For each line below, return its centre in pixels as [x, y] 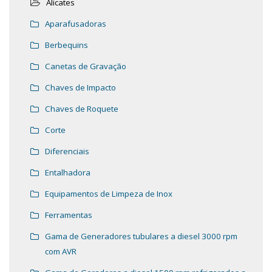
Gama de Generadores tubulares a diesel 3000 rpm [141, 236]
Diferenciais [67, 151]
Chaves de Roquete [82, 109]
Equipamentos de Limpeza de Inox [109, 194]
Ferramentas [69, 215]
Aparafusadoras [76, 24]
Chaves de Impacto [80, 88]
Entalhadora [68, 173]
